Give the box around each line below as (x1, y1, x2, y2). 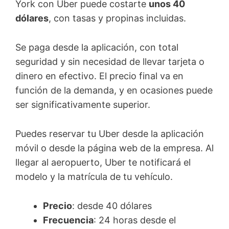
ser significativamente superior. (15, 99, 150, 110)
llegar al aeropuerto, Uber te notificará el (15, 157, 191, 168)
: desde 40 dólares (72, 200, 152, 211)
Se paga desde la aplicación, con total (15, 42, 178, 53)
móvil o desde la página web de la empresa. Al (15, 143, 214, 154)
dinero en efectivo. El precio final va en (15, 71, 184, 82)
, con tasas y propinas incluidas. (49, 13, 186, 24)
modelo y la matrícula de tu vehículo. (15, 171, 173, 182)
